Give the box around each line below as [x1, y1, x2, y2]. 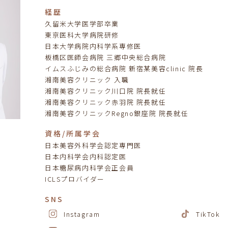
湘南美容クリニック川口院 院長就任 [45, 86, 166, 96]
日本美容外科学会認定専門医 [45, 140, 141, 150]
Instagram [64, 209, 100, 219]
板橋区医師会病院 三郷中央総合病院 [45, 52, 166, 62]
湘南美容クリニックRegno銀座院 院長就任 [45, 108, 189, 118]
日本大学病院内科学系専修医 [45, 41, 141, 51]
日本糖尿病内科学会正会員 [45, 163, 134, 173]
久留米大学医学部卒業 [45, 19, 119, 28]
